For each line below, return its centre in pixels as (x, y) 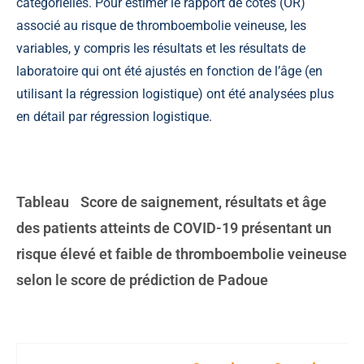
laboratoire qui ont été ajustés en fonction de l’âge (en (169, 71)
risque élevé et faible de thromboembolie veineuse (182, 253)
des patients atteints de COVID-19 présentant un (174, 227)
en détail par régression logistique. (114, 116)
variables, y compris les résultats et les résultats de (161, 48)
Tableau (44, 201)
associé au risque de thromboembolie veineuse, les (161, 25)
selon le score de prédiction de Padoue (142, 279)
